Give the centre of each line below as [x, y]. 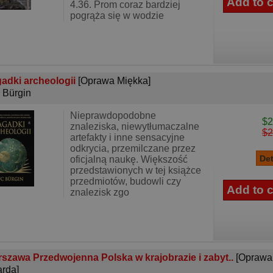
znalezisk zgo [100, 192]
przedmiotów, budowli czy [126, 181]
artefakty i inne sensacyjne [127, 137]
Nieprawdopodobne [113, 115]
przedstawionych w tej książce [136, 170]
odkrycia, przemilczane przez [133, 148]
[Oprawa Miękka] [114, 81]
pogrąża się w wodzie [117, 16]
